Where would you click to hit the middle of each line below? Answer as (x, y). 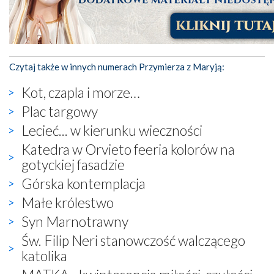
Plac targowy (60, 111)
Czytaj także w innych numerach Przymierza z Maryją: (117, 66)
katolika (44, 255)
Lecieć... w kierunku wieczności (112, 130)
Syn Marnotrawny (75, 221)
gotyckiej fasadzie (73, 164)
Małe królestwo (68, 202)
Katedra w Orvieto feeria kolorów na (128, 149)
